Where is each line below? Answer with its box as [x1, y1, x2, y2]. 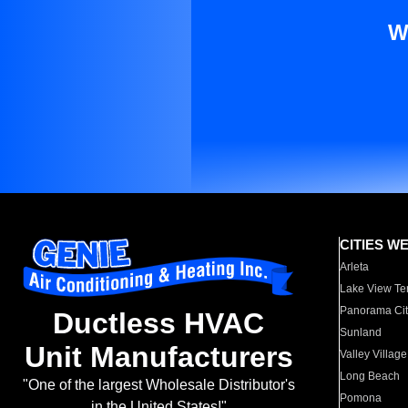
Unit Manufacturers [24, 341, 293, 374]
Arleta [340, 260, 370, 273]
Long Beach [340, 370, 401, 382]
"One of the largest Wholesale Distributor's [22, 377, 295, 393]
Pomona [340, 392, 382, 404]
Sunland [340, 326, 382, 339]
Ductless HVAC [53, 307, 264, 341]
